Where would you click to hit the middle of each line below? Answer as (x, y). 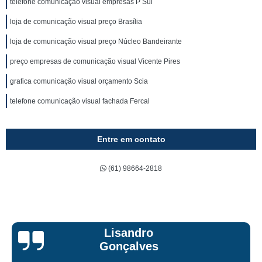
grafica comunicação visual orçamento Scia (79, 81)
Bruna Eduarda (142, 239)
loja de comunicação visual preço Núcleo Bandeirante (96, 42)
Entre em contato (131, 139)
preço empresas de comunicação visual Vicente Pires (95, 61)
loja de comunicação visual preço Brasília (76, 22)
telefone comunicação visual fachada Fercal (80, 101)
